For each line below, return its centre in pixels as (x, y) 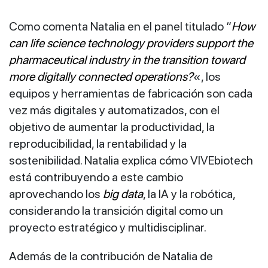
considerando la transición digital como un (116, 210)
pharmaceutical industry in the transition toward (127, 60)
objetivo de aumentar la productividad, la (112, 127)
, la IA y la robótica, (189, 194)
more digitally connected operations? (101, 76)
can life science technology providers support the (131, 43)
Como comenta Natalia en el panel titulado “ (120, 26)
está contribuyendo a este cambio (96, 177)
